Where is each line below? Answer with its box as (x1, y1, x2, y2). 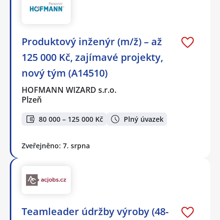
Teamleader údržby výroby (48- (22, 204, 168, 218)
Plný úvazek (124, 114, 164, 124)
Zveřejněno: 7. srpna (22, 140, 90, 150)
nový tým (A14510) (22, 66, 108, 80)
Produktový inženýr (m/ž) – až (22, 35, 162, 49)
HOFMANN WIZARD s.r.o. (22, 84, 117, 96)
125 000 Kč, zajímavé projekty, (22, 51, 163, 64)
